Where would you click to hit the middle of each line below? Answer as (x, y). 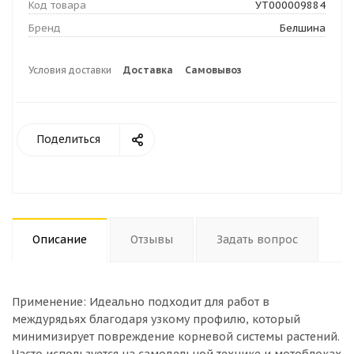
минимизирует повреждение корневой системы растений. (176, 337)
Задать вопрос (257, 239)
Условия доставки (70, 70)
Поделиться (68, 139)
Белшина (303, 28)
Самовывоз (213, 70)
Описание (60, 239)
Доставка (148, 70)
